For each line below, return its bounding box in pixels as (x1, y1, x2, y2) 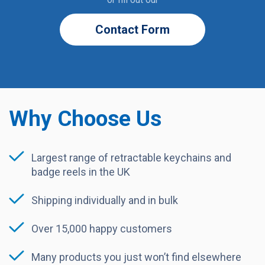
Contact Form (95, 22, 170, 37)
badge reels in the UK (31, 165, 130, 178)
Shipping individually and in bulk (31, 193, 178, 206)
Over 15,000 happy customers (31, 222, 172, 235)
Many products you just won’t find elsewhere (31, 250, 241, 263)
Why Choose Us (9, 105, 161, 131)
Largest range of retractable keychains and (31, 151, 231, 164)
